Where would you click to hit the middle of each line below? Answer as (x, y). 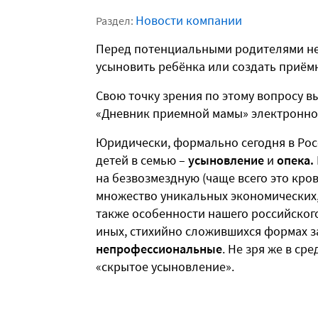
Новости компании (189, 21)
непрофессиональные (159, 249)
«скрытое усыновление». (165, 267)
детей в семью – (142, 160)
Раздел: (116, 21)
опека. (297, 160)
